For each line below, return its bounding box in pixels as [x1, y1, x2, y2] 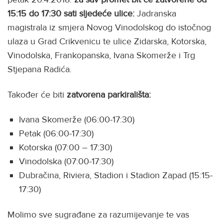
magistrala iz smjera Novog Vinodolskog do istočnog [7, 22, 211, 33]
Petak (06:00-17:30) [19, 128, 97, 139]
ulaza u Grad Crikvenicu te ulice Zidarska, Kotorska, [7, 36, 207, 47]
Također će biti [7, 89, 67, 100]
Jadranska [134, 8, 176, 19]
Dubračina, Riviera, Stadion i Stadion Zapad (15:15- [19, 170, 213, 181]
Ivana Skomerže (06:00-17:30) [19, 114, 137, 125]
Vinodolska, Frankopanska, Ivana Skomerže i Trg [7, 50, 195, 61]
